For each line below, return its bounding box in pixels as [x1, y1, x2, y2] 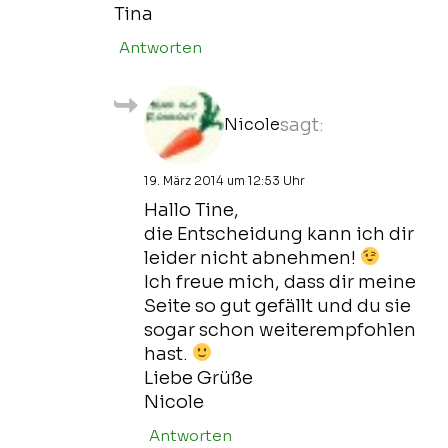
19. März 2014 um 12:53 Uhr [144, 172, 305, 188]
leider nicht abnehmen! [144, 246, 360, 269]
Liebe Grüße [144, 366, 253, 389]
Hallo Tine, [144, 198, 239, 221]
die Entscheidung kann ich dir [144, 222, 414, 245]
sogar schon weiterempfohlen [144, 318, 416, 341]
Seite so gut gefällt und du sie [144, 294, 411, 317]
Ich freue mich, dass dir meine [144, 270, 416, 293]
